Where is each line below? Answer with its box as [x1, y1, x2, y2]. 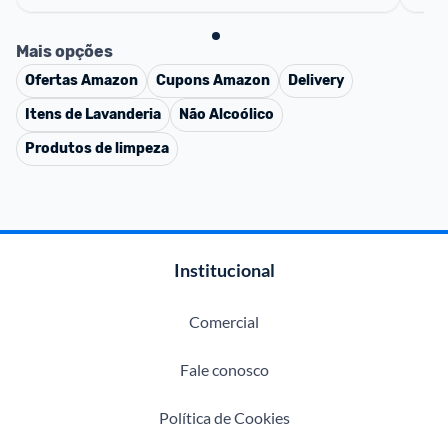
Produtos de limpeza [25, 140, 169, 157]
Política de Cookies [158, 408, 290, 427]
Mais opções [16, 42, 113, 61]
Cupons [156, 72, 213, 89]
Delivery [288, 72, 344, 89]
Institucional [173, 259, 275, 281]
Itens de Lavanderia [25, 106, 161, 123]
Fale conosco [179, 360, 269, 379]
